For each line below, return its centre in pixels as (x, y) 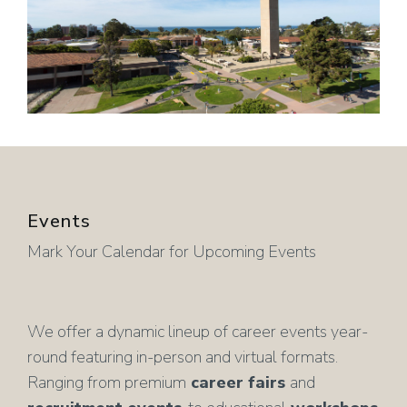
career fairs (238, 383)
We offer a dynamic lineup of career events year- (198, 332)
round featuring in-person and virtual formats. (183, 357)
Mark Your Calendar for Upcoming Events (172, 252)
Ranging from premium (107, 383)
